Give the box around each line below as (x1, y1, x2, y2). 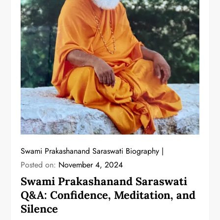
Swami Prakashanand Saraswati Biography (21, 145, 160, 157)
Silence (21, 202, 58, 216)
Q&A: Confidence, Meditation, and (21, 188, 196, 202)
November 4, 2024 (58, 159, 123, 171)
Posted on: (21, 159, 59, 171)
